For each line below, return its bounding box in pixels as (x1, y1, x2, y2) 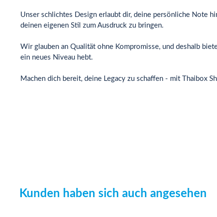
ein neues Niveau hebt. (20, 54, 93, 61)
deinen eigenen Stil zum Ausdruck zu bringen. (20, 22, 164, 29)
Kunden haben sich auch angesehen (19, 188, 207, 200)
